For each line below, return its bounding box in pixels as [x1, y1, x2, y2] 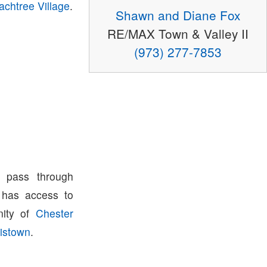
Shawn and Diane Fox [116, 6, 241, 24]
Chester [35, 206, 73, 221]
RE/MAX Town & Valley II [107, 24, 249, 43]
